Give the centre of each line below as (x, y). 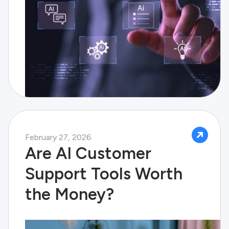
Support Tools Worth (104, 174)
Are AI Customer (88, 153)
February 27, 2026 (58, 137)
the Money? (70, 194)
